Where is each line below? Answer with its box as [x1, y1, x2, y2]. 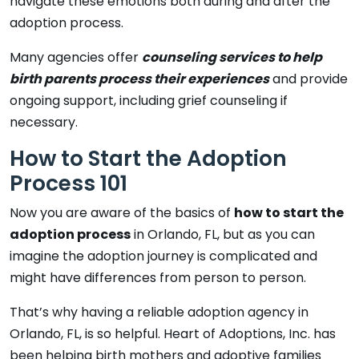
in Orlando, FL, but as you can [131, 224, 315, 244]
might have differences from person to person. [10, 268, 306, 287]
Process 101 [10, 167, 127, 198]
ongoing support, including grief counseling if [10, 91, 288, 110]
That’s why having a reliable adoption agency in [10, 302, 309, 321]
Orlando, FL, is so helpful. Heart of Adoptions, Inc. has [10, 324, 336, 343]
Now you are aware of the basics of [10, 203, 234, 222]
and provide [269, 69, 348, 88]
